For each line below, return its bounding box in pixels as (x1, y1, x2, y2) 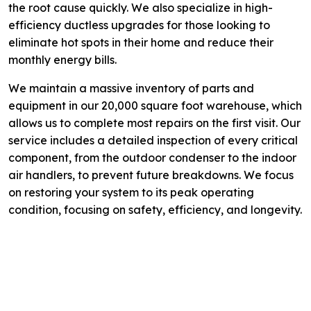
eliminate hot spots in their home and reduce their (8, 35, 274, 50)
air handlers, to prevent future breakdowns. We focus (8, 168, 294, 183)
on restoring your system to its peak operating (8, 185, 254, 200)
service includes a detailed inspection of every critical (8, 133, 298, 148)
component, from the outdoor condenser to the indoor (8, 151, 296, 165)
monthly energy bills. (8, 53, 117, 67)
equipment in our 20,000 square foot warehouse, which (8, 99, 302, 113)
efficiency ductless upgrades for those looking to (8, 18, 270, 33)
